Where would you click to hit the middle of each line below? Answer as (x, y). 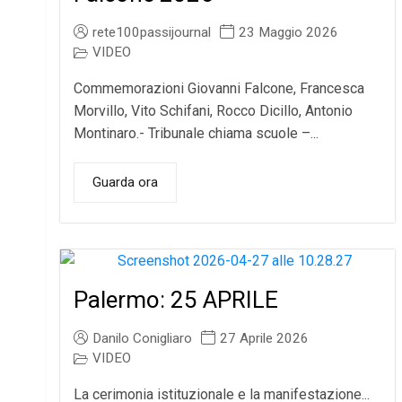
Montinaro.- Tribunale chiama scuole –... (197, 134)
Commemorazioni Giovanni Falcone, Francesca (219, 89)
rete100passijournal (152, 33)
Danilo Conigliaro (143, 339)
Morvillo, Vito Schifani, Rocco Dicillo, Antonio (214, 111)
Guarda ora (126, 183)
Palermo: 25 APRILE (176, 300)
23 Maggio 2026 (289, 33)
